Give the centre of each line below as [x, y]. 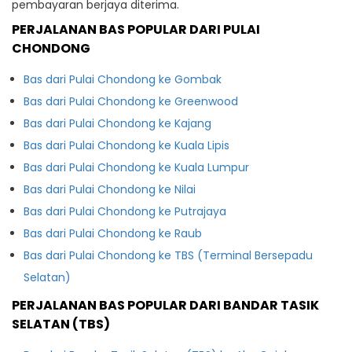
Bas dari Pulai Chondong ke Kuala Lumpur [136, 167]
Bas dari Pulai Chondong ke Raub [113, 233]
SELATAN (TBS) [61, 324]
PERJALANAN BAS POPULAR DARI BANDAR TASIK [165, 305]
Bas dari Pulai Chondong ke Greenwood [131, 101]
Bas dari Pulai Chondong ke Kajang [117, 123]
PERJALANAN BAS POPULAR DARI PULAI [136, 29]
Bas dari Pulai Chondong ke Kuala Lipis [126, 145]
